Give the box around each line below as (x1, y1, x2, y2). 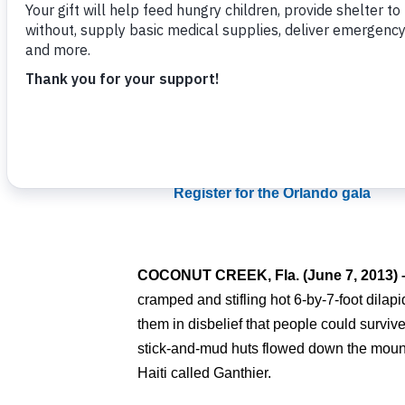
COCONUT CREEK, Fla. (137, 268, 303, 283)
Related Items (159, 118, 236, 131)
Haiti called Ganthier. (137, 365, 271, 381)
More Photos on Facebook (173, 161, 355, 176)
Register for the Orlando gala (173, 185, 371, 201)
